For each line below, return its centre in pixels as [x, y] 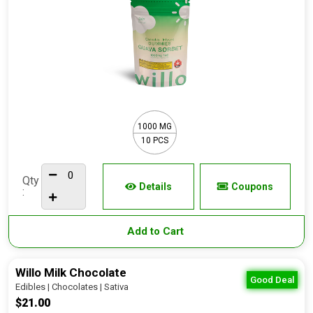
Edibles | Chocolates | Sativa [72, 287]
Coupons [252, 187]
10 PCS [155, 140]
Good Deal [272, 280]
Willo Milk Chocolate [71, 272]
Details [155, 187]
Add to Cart [156, 231]
